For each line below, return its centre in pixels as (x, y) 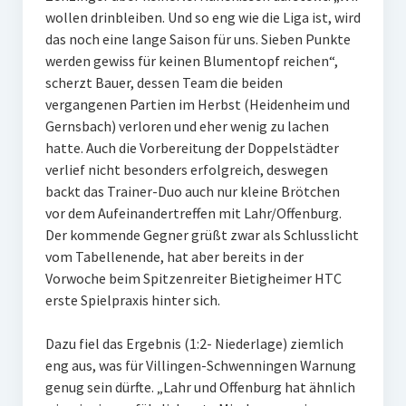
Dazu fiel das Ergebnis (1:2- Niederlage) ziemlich (194, 343)
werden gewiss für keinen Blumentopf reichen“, (191, 61)
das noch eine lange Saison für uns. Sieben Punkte (198, 39)
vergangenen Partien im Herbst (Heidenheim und (197, 104)
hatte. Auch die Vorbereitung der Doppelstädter (192, 148)
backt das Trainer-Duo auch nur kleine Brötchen (192, 191)
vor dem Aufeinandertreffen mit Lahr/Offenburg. (193, 213)
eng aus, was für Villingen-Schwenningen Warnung (200, 365)
